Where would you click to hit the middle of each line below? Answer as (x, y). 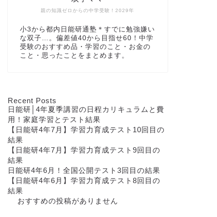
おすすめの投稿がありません (68, 201)
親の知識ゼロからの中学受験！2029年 (88, 10)
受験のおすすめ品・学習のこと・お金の (85, 47)
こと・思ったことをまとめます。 (74, 55)
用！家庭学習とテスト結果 (54, 119)
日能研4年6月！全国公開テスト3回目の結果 (84, 170)
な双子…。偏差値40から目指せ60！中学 (86, 38)
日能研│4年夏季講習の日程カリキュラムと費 (86, 109)
